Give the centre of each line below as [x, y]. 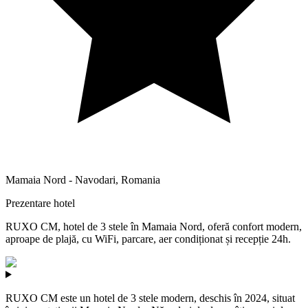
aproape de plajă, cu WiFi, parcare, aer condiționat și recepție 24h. [148, 239]
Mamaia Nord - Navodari [60, 179]
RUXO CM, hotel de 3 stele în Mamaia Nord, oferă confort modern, [154, 226]
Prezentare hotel [40, 203]
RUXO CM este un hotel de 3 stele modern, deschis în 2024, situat [150, 298]
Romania [141, 179]
